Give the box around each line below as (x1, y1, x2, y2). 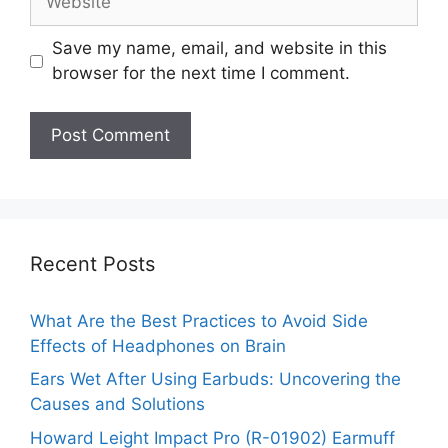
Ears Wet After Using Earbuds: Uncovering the (30, 369, 401, 390)
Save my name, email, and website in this (51, 38, 387, 59)
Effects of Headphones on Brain (30, 335, 286, 356)
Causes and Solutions (30, 394, 205, 415)
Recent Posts (30, 251, 155, 276)
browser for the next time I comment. (51, 63, 350, 84)
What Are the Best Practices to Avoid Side (30, 310, 368, 331)
